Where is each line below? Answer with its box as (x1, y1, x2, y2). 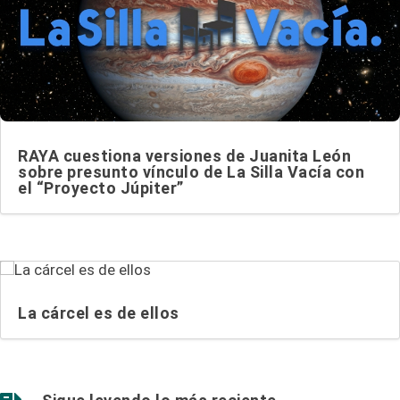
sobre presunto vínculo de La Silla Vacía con (18, 162, 364, 182)
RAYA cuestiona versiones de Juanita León (18, 146, 351, 166)
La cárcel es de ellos (18, 303, 179, 322)
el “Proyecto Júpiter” (18, 179, 184, 198)
